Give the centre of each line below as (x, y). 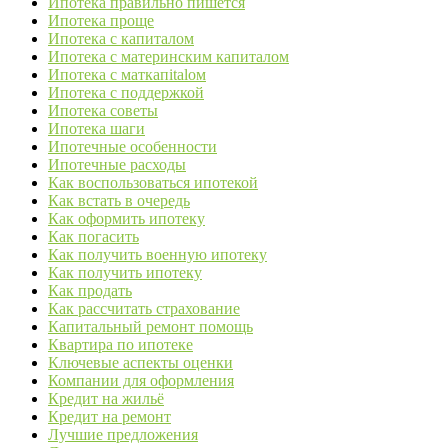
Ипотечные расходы (117, 165)
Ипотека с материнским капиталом (168, 57)
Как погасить (93, 237)
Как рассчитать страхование (144, 309)
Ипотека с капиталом (121, 39)
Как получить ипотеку (125, 273)
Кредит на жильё (106, 399)
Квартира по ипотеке (120, 345)
